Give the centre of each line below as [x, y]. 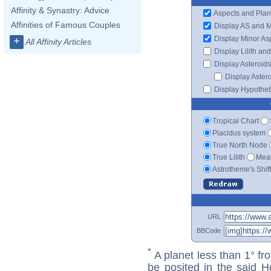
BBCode [209, 230]
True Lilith [229, 157]
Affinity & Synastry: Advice [60, 10]
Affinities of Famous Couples [66, 25]
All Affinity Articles [58, 42]
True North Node [240, 145]
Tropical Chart [236, 121]
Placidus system [239, 133]
